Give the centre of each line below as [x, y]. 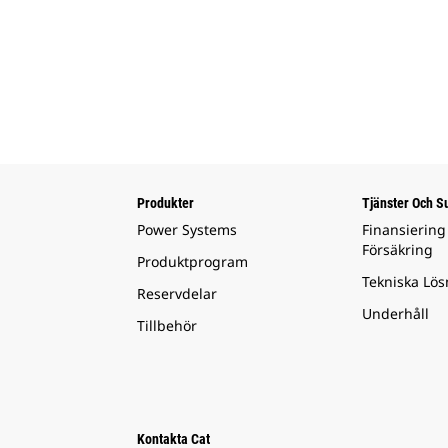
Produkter [165, 203]
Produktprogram [192, 262]
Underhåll [395, 314]
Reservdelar [177, 294]
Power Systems [187, 230]
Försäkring [397, 250]
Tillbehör [167, 326]
